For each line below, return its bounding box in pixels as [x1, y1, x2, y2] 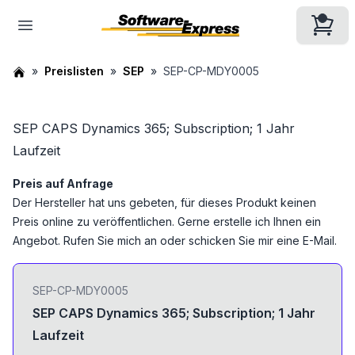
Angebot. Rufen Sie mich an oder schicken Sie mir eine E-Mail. [13, 234, 337, 247]
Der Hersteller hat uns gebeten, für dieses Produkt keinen [13, 196, 316, 209]
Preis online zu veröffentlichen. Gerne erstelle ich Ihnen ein [13, 215, 321, 228]
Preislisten [44, 64, 104, 78]
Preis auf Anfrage [13, 177, 113, 190]
